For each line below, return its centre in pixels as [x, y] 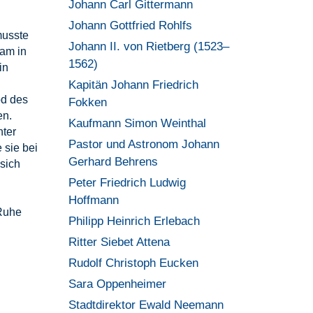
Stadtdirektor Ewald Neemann [146, 305]
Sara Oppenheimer [118, 284]
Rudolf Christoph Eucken [134, 263]
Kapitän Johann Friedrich [134, 85]
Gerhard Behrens [114, 162]
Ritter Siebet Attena [119, 242]
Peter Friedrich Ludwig [128, 183]
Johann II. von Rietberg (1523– [149, 46]
